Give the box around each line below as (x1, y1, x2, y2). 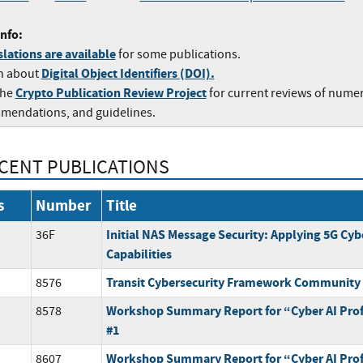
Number (35, 195, 92, 216)
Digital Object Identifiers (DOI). (41, 64, 215, 82)
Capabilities (105, 246, 172, 263)
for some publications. (115, 45, 241, 62)
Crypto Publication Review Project (15, 83, 207, 101)
